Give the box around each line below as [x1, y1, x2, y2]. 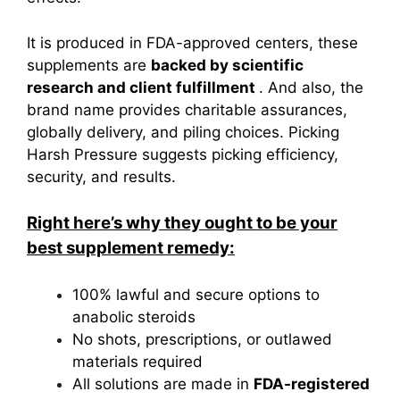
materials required [72, 352, 203, 371]
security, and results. [27, 167, 176, 186]
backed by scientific [151, 55, 304, 74]
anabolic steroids [72, 307, 196, 326]
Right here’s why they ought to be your [27, 212, 337, 233]
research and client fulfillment [27, 78, 259, 96]
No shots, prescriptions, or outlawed [72, 329, 332, 348]
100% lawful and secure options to [72, 285, 320, 304]
